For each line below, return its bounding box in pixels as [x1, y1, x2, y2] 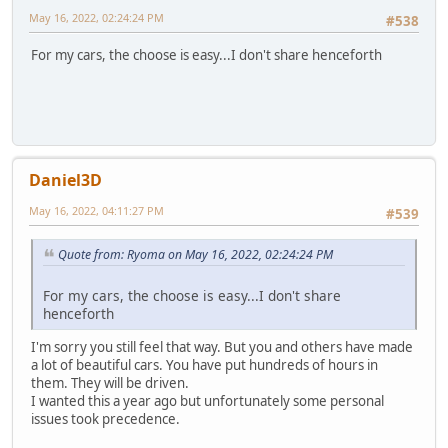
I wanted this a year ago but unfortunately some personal [31, 391, 384, 410]
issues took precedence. [31, 409, 180, 428]
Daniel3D [29, 168, 102, 191]
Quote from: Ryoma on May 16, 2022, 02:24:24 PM [58, 246, 333, 264]
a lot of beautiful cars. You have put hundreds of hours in [31, 355, 378, 374]
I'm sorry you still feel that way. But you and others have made [31, 337, 413, 356]
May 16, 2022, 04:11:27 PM [29, 202, 164, 218]
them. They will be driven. [31, 373, 189, 392]
